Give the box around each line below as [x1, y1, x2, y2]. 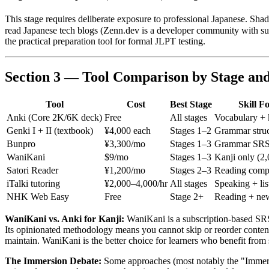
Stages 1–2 [170, 125, 211, 136]
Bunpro [7, 139, 35, 150]
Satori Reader [7, 165, 58, 176]
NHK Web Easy [7, 192, 69, 202]
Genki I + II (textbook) [7, 125, 93, 136]
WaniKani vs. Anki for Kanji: [5, 214, 124, 225]
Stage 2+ [170, 192, 204, 202]
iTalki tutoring [7, 178, 60, 189]
